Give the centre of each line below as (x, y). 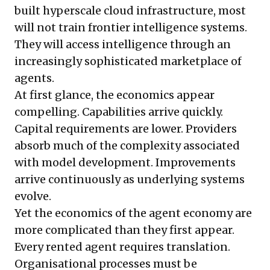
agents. (34, 78)
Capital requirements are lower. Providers (126, 129)
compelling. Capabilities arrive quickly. (119, 112)
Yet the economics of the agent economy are (133, 213)
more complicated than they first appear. (124, 230)
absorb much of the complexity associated (127, 146)
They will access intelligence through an (123, 45)
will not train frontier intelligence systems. (131, 28)
